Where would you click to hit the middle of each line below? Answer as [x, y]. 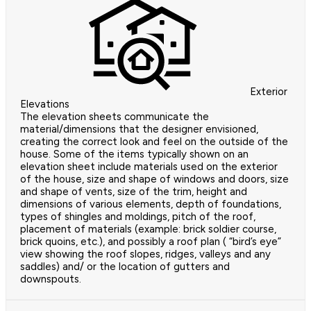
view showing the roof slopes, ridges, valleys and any [145, 254]
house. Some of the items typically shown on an [134, 154]
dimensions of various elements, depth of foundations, [151, 204]
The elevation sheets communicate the [115, 117]
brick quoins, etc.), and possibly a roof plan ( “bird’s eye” [151, 242]
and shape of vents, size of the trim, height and [134, 192]
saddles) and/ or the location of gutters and [125, 267]
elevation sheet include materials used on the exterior [149, 167]
